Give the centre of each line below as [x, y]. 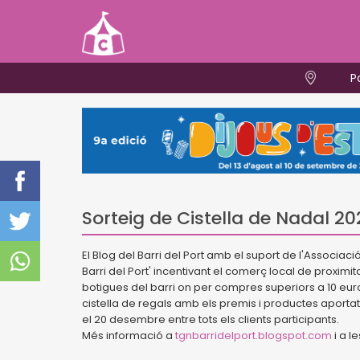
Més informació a [129, 335]
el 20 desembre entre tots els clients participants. [211, 319]
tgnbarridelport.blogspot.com [254, 335]
